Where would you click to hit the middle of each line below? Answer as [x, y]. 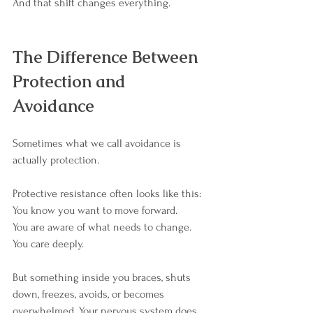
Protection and [71, 82]
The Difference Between [107, 57]
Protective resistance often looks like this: [107, 194]
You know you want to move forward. [96, 211]
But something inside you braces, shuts [103, 278]
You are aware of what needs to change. [103, 227]
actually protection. [56, 160]
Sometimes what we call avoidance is [98, 144]
